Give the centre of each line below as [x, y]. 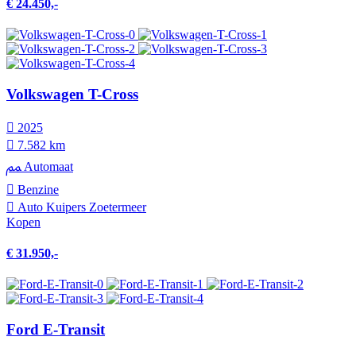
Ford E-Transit [56, 330]
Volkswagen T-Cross [72, 95]
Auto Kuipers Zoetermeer [80, 207]
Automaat [47, 166]
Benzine [37, 189]
